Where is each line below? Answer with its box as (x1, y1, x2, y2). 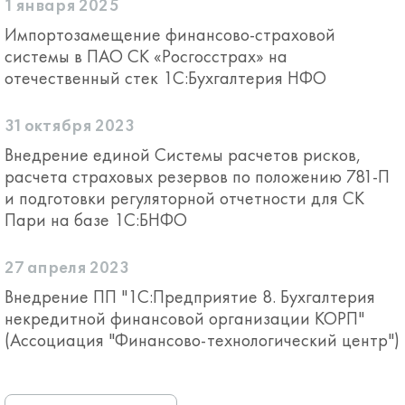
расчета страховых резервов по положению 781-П (5, 165, 390, 188)
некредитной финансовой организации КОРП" (5, 306, 364, 330)
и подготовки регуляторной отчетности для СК (5, 186, 364, 210)
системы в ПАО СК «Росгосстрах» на (5, 44, 287, 68)
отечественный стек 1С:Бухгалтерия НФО (5, 66, 326, 89)
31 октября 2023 (5, 118, 135, 136)
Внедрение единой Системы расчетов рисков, (5, 143, 361, 166)
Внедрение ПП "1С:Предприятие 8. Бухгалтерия (5, 285, 375, 308)
